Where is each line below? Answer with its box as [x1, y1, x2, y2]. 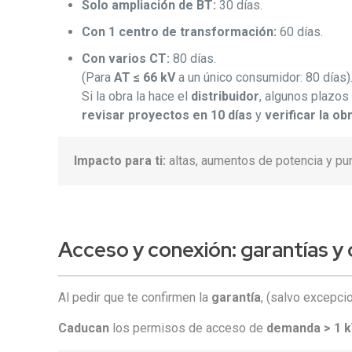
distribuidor [191, 89, 260, 104]
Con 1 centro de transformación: [82, 24, 277, 39]
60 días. [277, 24, 324, 39]
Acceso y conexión [58, 236, 233, 263]
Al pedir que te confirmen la [58, 290, 212, 305]
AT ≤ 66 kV [114, 70, 176, 85]
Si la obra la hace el [82, 89, 192, 104]
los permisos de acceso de [109, 321, 267, 335]
